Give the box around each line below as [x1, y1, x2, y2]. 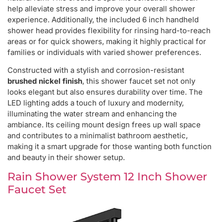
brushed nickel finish [7, 76, 82, 86]
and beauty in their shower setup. [7, 153, 125, 163]
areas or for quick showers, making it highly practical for [7, 36, 206, 46]
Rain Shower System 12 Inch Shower [7, 169, 207, 183]
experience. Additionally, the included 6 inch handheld [7, 14, 199, 24]
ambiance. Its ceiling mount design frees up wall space [7, 120, 201, 130]
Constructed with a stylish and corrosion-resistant [7, 65, 184, 75]
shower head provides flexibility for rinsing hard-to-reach [7, 25, 211, 35]
